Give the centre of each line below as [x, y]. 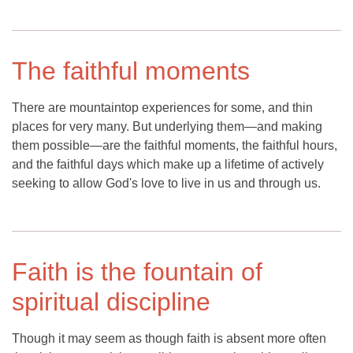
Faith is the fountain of [137, 272]
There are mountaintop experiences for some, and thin [162, 108]
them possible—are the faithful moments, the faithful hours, [175, 146]
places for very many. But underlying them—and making [167, 127]
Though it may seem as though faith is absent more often [169, 339]
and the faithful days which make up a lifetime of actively [168, 165]
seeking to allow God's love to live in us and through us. [166, 184]
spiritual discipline [111, 302]
